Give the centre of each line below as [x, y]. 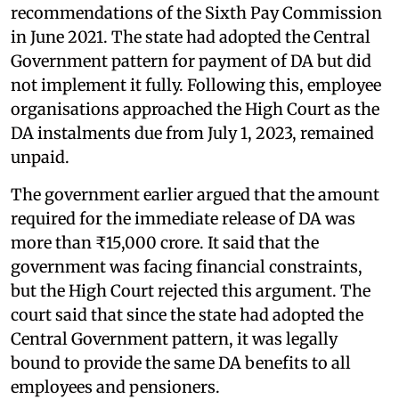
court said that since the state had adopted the [187, 314]
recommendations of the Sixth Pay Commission [196, 12]
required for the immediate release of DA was [183, 218]
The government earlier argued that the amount [195, 194]
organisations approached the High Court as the [195, 109]
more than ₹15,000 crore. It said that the [165, 242]
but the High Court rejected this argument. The [191, 290]
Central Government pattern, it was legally [174, 338]
